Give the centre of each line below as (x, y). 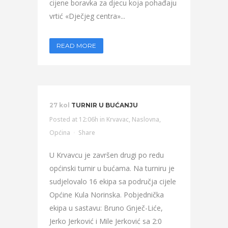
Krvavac (118, 119)
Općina (60, 133)
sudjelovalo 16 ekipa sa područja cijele (113, 181)
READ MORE (76, 46)
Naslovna (146, 119)
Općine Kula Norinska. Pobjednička (107, 195)
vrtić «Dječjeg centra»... (87, 16)
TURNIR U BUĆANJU (105, 105)
